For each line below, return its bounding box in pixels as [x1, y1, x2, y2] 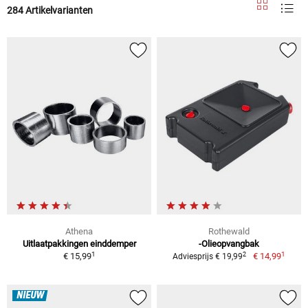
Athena [65, 226, 93, 237]
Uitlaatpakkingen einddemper [22, 239, 136, 250]
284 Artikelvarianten [7, 4, 93, 16]
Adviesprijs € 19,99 [173, 252, 243, 262]
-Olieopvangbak [199, 239, 259, 250]
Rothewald [208, 226, 250, 237]
